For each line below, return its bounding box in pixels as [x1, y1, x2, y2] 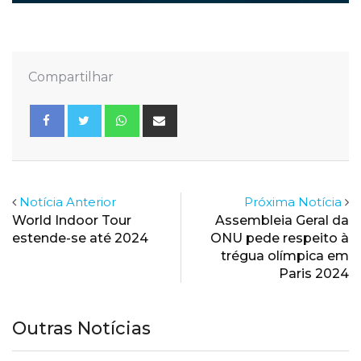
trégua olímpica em [221, 247, 349, 263]
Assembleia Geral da [215, 212, 349, 228]
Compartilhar [28, 68, 114, 85]
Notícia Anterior [19, 193, 116, 210]
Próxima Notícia [244, 193, 342, 210]
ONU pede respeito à [210, 230, 349, 246]
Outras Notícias [12, 317, 151, 339]
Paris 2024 [279, 265, 349, 281]
